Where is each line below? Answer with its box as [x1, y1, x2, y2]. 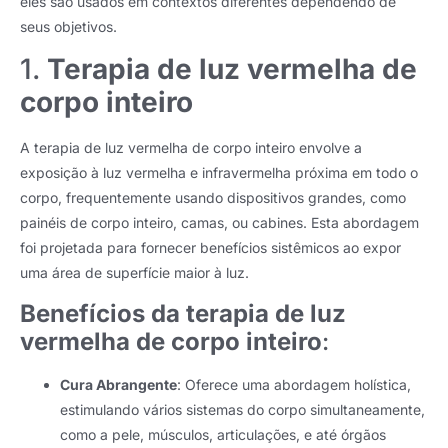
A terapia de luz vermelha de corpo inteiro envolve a [20, 139, 362, 157]
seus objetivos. [20, 18, 117, 35]
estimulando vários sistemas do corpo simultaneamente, [60, 400, 425, 418]
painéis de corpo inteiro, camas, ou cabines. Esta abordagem [20, 214, 419, 232]
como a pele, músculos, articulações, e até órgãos [60, 425, 386, 443]
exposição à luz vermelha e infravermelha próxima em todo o [20, 164, 418, 182]
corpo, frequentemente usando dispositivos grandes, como [20, 189, 406, 207]
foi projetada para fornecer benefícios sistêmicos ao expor [20, 239, 401, 257]
